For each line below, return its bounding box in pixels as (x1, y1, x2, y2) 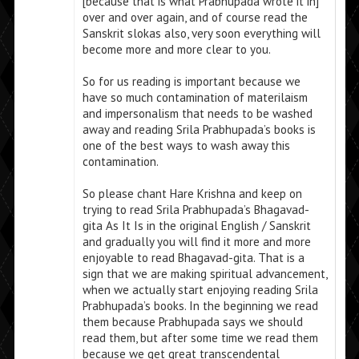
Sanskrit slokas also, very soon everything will (82, 26, 321, 42)
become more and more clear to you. (82, 42, 271, 58)
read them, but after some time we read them (82, 330, 318, 346)
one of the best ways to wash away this (82, 138, 290, 154)
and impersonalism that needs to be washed (82, 106, 313, 122)
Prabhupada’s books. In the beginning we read (82, 298, 318, 314)
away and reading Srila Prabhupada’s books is (82, 122, 316, 138)
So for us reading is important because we (82, 74, 301, 90)
